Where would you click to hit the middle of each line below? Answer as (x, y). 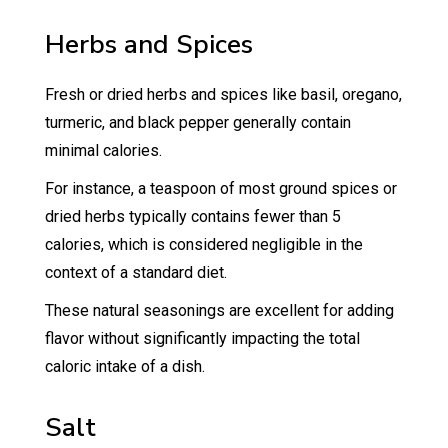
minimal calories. (105, 150)
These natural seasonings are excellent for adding (219, 310)
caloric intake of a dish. (124, 366)
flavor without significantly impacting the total (202, 338)
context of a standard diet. (137, 272)
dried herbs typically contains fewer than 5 (192, 216)
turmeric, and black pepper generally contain (197, 122)
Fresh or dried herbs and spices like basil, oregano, (223, 94)
